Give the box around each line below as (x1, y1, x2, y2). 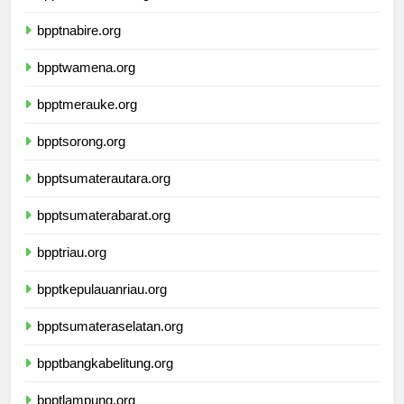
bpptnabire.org (37, 39, 121, 55)
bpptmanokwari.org (37, 2, 150, 18)
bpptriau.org (37, 261, 106, 277)
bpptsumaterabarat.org (37, 224, 170, 240)
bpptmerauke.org (37, 113, 137, 129)
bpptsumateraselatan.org (37, 335, 183, 351)
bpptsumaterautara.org (37, 187, 170, 203)
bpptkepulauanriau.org (37, 298, 167, 314)
